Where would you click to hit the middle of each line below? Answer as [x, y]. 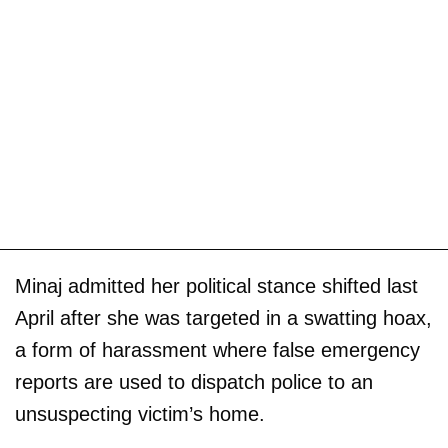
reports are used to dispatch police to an [194, 381]
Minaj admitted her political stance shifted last [216, 285]
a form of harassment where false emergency [217, 349]
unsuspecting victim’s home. [140, 413]
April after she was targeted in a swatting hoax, [223, 317]
